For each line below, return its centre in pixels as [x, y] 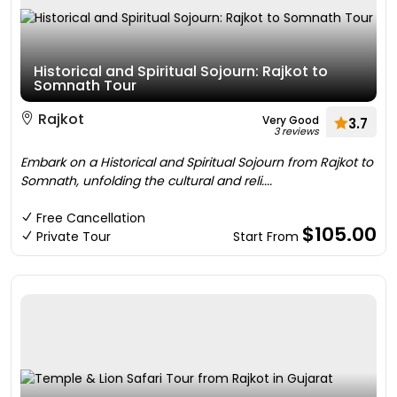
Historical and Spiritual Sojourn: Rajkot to [181, 71]
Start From [268, 237]
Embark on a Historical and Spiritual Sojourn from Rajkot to [197, 162]
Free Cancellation [91, 218]
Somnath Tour [85, 86]
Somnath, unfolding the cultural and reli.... [146, 181]
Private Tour [74, 237]
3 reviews [296, 131]
